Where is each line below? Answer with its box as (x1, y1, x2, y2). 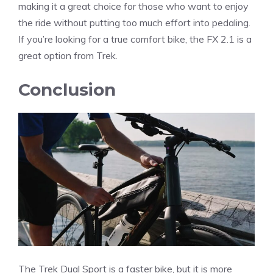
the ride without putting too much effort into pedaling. (18, 16, 250, 29)
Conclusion (18, 79, 116, 101)
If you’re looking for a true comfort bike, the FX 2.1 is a (18, 33, 252, 46)
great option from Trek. (18, 49, 118, 62)
